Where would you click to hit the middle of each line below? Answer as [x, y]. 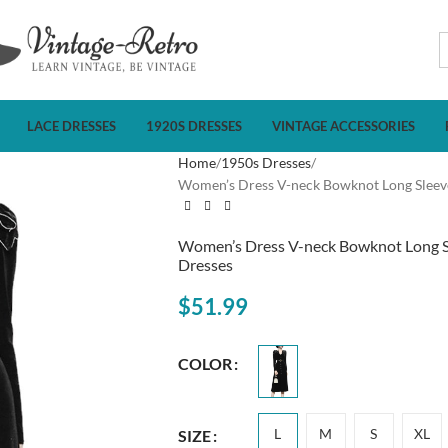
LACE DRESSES [71, 125]
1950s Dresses [265, 162]
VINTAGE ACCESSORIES [343, 125]
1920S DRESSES [193, 125]
